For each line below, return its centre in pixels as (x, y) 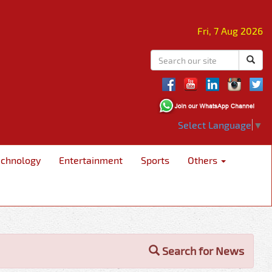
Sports (155, 160)
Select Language (215, 124)
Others (204, 160)
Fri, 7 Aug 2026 (230, 31)
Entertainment (91, 160)
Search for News (202, 250)
